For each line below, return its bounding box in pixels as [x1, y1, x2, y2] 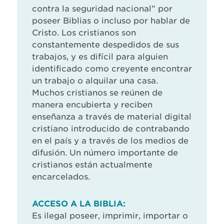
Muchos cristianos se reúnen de [32, 88, 162, 98]
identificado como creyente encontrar [32, 64, 192, 74]
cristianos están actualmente [32, 160, 152, 170]
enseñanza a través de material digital [32, 112, 191, 122]
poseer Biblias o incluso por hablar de [32, 16, 190, 26]
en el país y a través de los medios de [32, 136, 188, 146]
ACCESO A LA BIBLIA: [32, 199, 125, 209]
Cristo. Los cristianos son [32, 28, 136, 38]
